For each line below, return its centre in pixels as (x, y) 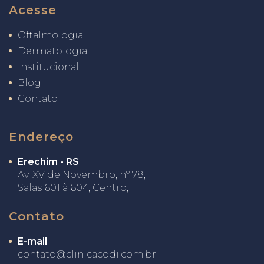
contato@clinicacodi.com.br (87, 254)
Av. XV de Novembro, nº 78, (82, 175)
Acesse (33, 10)
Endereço (41, 137)
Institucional (48, 67)
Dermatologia (52, 51)
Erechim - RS (48, 162)
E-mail (32, 241)
